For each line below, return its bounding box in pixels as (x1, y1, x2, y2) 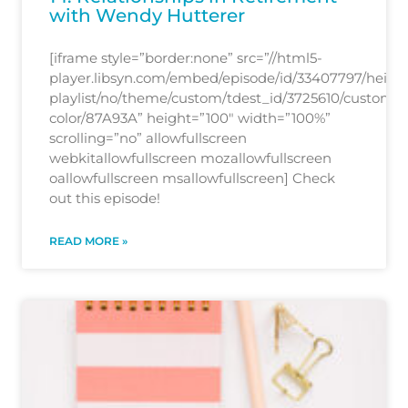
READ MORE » (49, 233, 127, 248)
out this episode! (49, 189, 160, 207)
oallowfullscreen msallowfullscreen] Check (49, 168, 335, 187)
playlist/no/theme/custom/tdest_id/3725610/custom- (49, 88, 400, 107)
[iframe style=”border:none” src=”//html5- (49, 48, 322, 66)
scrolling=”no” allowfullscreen (49, 128, 247, 147)
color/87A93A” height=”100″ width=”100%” (49, 108, 331, 127)
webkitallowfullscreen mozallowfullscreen (49, 148, 331, 167)
